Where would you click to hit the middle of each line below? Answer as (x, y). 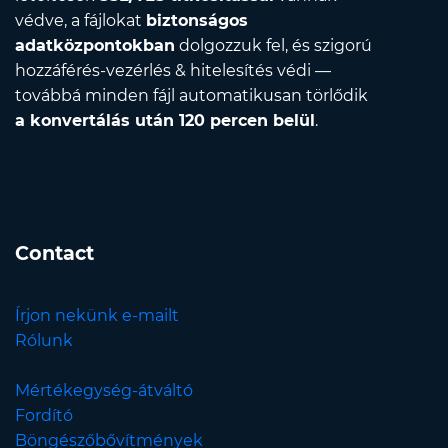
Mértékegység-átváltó (104, 391)
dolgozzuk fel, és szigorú (273, 46)
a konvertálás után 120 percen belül (165, 121)
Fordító (44, 416)
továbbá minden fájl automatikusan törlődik (191, 96)
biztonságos (197, 21)
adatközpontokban (95, 46)
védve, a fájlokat (80, 21)
